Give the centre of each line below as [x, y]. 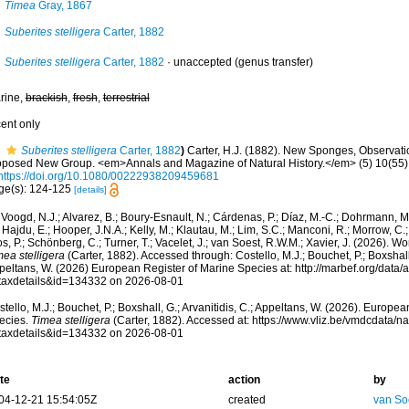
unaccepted [202, 62]
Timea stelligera [70, 321]
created [246, 400]
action [244, 380]
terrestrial [126, 98]
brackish [46, 98]
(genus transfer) [272, 62]
